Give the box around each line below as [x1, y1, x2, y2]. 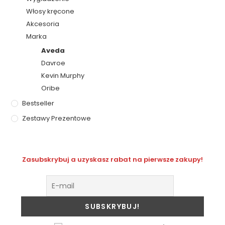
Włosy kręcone [26, 6, 75, 16]
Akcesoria [26, 19, 60, 29]
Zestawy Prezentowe [22, 113, 91, 123]
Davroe [41, 58, 66, 68]
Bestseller [22, 98, 55, 108]
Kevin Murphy [41, 70, 85, 80]
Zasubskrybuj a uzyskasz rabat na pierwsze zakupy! [22, 154, 203, 164]
